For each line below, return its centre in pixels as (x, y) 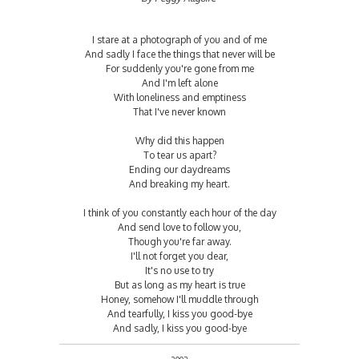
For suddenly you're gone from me (179, 68)
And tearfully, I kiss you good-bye (179, 313)
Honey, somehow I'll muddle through (179, 299)
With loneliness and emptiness (179, 97)
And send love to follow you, (179, 227)
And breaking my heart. (179, 184)
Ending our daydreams (179, 169)
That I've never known (179, 111)
